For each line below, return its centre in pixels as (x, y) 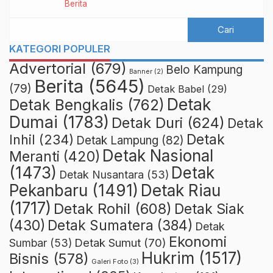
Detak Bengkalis (66, 105)
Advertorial (48, 68)
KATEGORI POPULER (60, 48)
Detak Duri (147, 122)
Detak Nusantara (101, 174)
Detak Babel (176, 89)
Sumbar (28, 243)
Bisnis (29, 258)
